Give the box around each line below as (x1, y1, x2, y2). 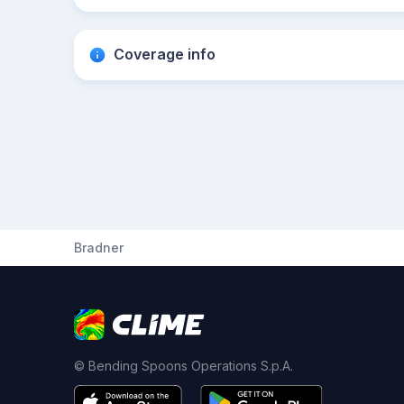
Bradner (74, 240, 124, 255)
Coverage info (114, 45, 216, 63)
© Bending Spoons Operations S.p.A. (74, 358, 293, 373)
